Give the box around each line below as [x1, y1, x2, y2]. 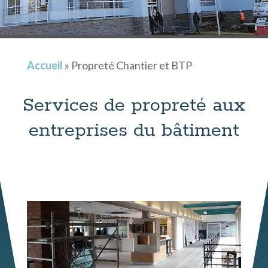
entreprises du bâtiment [29, 118, 239, 142]
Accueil [26, 59, 63, 72]
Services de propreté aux [23, 93, 245, 117]
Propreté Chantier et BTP [71, 59, 192, 72]
